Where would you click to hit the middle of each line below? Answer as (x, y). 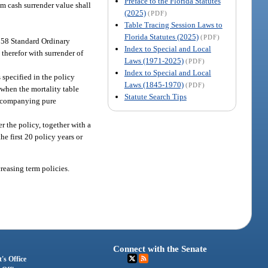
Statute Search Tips (155, 96)
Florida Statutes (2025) (161, 36)
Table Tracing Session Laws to (173, 25)
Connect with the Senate (160, 249)
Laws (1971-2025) (154, 60)
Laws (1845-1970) (154, 84)
